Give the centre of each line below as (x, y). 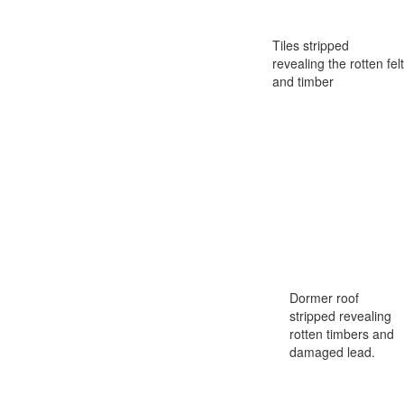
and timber (303, 81)
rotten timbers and (342, 333)
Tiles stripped (311, 45)
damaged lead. (332, 351)
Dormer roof (324, 297)
